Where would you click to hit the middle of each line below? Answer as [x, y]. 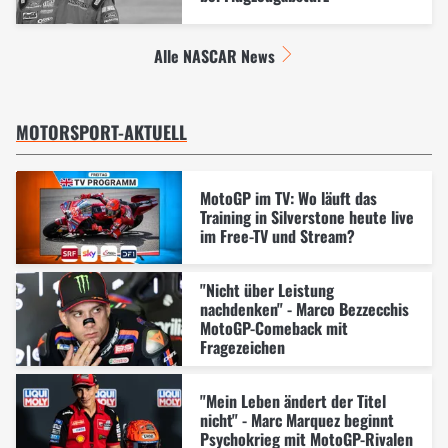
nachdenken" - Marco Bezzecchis [304, 308]
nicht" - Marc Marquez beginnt [296, 419]
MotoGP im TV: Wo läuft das [288, 197]
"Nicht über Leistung [266, 289]
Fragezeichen [242, 346]
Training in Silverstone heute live [306, 216]
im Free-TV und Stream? [277, 235]
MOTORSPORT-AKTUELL [101, 132]
